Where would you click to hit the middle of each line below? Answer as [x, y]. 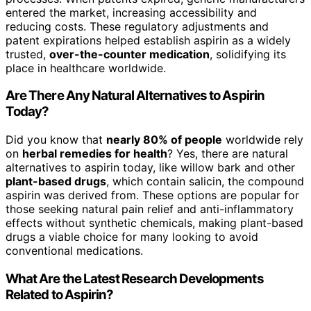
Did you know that [56, 140]
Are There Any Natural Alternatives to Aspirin [135, 96]
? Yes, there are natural [228, 154]
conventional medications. [74, 251]
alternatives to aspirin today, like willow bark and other [150, 168]
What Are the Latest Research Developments [135, 278]
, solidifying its [248, 54]
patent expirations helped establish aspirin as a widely [148, 40]
